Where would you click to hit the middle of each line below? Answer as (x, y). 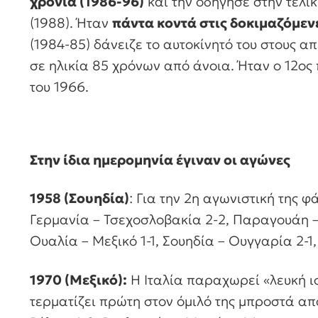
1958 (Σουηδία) (79, 198)
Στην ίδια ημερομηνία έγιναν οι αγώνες (160, 159)
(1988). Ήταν (71, 23)
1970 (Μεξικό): (78, 280)
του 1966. (59, 87)
